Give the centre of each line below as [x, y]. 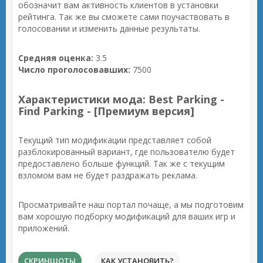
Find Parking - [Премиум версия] [106, 111]
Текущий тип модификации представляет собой [115, 140]
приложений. [44, 228]
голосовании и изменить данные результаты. [109, 28]
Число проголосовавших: [74, 70]
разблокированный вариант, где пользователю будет [127, 152]
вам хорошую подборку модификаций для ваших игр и [127, 216]
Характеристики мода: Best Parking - [121, 99]
